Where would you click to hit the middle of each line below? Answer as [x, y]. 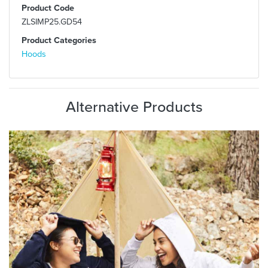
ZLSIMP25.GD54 [52, 21]
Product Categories [59, 40]
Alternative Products [134, 106]
